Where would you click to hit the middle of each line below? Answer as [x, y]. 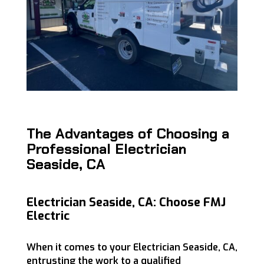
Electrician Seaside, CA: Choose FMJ [126, 203]
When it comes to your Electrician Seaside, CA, [132, 247]
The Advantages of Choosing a [128, 134]
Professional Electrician [106, 149]
